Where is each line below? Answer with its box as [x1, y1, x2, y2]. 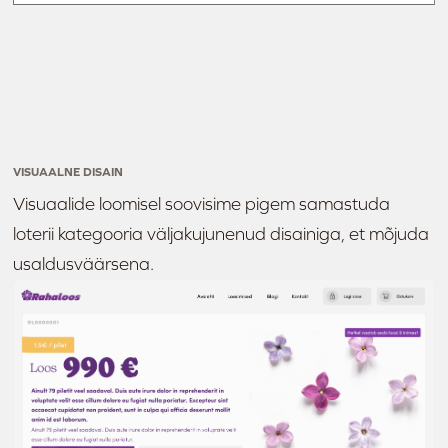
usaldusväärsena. [13, 253, 155, 274]
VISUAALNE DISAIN [13, 164, 124, 179]
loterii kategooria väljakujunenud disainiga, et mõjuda [13, 223, 430, 244]
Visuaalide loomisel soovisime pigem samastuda [13, 193, 391, 214]
